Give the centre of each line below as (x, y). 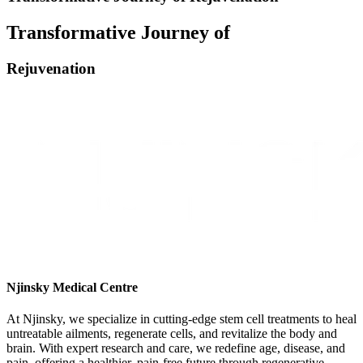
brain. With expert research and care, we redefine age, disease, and (176, 348)
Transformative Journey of (118, 33)
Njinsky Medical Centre (72, 287)
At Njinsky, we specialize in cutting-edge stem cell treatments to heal (181, 319)
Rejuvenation (51, 68)
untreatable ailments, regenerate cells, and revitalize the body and (172, 334)
